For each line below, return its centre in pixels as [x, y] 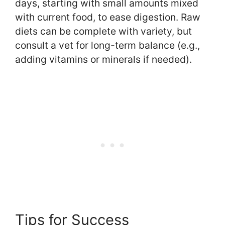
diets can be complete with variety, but [103, 31]
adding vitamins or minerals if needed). [103, 60]
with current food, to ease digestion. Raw [108, 17]
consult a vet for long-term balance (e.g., [107, 45]
